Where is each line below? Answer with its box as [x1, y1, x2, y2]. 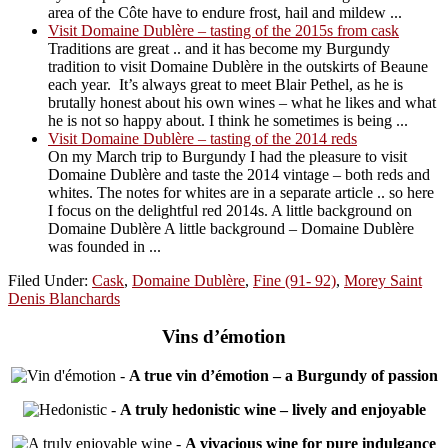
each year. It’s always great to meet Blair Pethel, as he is [48, 75, 403, 93]
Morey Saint [344, 271, 422, 289]
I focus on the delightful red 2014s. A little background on [48, 201, 412, 219]
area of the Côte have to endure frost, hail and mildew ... [48, 3, 402, 21]
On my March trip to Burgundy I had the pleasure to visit [48, 147, 407, 165]
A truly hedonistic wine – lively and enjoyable [119, 401, 426, 419]
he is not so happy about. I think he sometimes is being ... [48, 111, 408, 129]
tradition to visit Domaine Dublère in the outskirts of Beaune [48, 57, 428, 75]
